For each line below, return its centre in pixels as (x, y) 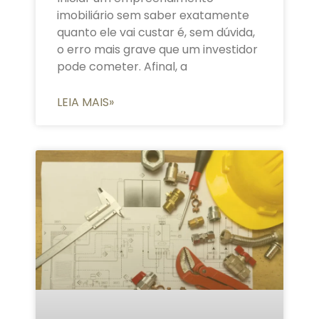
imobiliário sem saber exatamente (153, 16)
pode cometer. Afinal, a (122, 67)
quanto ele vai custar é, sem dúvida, (156, 33)
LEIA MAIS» (85, 103)
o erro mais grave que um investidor (157, 50)
